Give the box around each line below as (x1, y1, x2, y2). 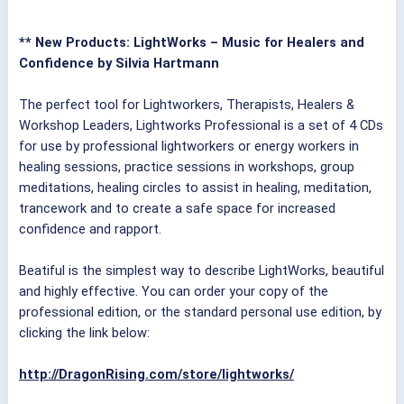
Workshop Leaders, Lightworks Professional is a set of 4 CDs (19, 117, 383, 134)
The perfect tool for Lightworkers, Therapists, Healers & (19, 96, 354, 114)
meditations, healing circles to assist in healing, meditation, (19, 179, 372, 197)
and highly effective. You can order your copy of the (19, 283, 328, 300)
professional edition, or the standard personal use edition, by (19, 304, 381, 321)
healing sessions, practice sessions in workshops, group (19, 159, 354, 176)
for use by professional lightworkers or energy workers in (19, 138, 359, 155)
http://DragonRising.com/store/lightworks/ (19, 366, 294, 383)
